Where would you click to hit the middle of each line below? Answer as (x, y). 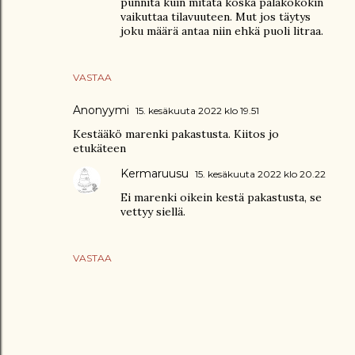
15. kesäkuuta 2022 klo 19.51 (197, 110)
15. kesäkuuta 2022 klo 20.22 (260, 174)
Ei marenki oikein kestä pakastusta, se (221, 197)
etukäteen (99, 148)
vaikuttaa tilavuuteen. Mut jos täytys (216, 16)
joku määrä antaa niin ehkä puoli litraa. (222, 31)
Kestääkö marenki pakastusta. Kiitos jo (176, 134)
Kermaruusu (155, 173)
